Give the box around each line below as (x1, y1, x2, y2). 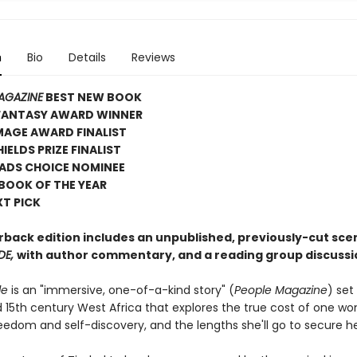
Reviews (131, 49, 175, 65)
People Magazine (233, 282, 328, 298)
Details (68, 49, 106, 65)
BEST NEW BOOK (42, 89, 142, 105)
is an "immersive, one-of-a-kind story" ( (7, 282, 234, 298)
